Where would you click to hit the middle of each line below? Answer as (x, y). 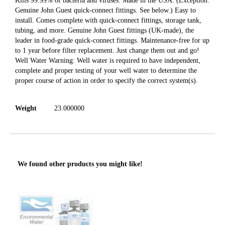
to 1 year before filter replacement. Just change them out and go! (107, 50)
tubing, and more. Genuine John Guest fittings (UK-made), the (104, 30)
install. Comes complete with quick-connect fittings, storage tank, (108, 20)
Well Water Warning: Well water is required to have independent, (108, 60)
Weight (26, 108)
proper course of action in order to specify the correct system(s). (106, 80)
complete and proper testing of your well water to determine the (106, 70)
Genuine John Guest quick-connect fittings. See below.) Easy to (105, 10)
